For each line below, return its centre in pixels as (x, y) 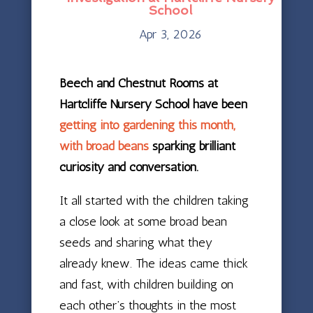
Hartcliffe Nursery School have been (153, 104)
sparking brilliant (192, 146)
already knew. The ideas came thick (153, 263)
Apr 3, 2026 (170, 34)
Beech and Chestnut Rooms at (138, 83)
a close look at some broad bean (143, 221)
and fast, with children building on (146, 284)
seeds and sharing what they (136, 242)
